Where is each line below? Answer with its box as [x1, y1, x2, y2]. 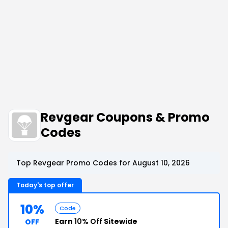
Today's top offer [16, 181, 74, 189]
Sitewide [102, 216, 137, 226]
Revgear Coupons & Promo [41, 109, 210, 126]
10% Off [74, 216, 102, 226]
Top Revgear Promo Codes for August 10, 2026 [16, 158, 190, 168]
